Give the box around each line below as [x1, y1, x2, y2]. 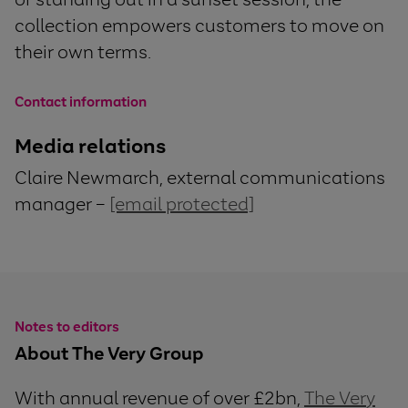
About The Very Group [15, 341, 204, 367]
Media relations [15, 131, 166, 160]
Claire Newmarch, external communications [15, 164, 385, 190]
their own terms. [15, 39, 151, 65]
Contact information [15, 92, 147, 112]
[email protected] [109, 190, 255, 217]
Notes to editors [15, 317, 119, 337]
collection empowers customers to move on [15, 13, 384, 38]
